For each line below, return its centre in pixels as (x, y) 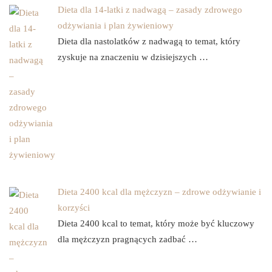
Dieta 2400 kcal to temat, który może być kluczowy (156, 223)
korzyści (74, 207)
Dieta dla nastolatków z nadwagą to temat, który (149, 41)
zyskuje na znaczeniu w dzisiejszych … (133, 57)
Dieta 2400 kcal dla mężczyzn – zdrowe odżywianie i (159, 192)
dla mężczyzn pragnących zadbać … (127, 239)
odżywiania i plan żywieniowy (116, 25)
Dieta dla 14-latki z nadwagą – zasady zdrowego (150, 9)
